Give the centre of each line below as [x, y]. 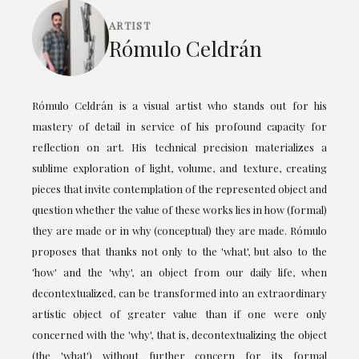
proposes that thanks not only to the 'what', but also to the [179, 251]
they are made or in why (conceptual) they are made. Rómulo [179, 230]
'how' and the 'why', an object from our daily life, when [179, 272]
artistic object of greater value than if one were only [179, 314]
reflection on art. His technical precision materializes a [179, 147]
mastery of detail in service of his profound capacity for [179, 126]
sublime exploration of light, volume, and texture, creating [179, 168]
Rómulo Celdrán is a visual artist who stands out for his [179, 105]
